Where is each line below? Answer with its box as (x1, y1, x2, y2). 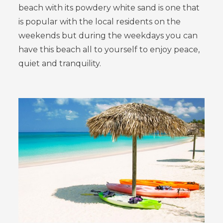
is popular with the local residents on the (18, 17, 181, 27)
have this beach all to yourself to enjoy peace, (18, 45, 200, 55)
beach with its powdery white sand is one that (18, 3, 200, 13)
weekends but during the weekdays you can (18, 31, 198, 41)
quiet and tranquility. (18, 59, 102, 69)
